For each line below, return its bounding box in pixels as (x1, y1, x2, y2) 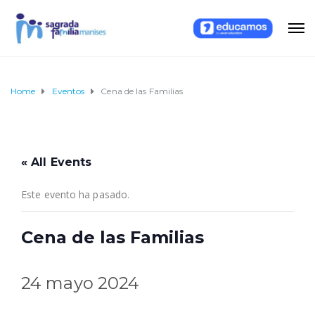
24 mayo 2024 (21, 273, 140, 294)
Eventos (51, 86, 85, 96)
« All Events (21, 155, 92, 169)
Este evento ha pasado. (21, 188, 130, 202)
